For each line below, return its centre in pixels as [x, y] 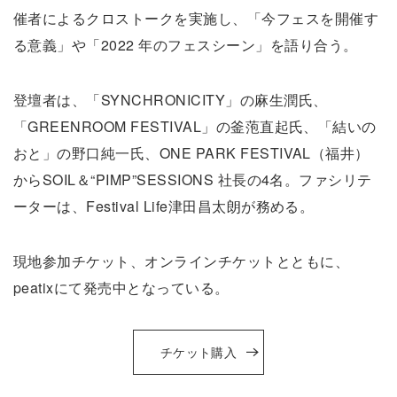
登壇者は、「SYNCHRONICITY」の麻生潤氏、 [171, 100]
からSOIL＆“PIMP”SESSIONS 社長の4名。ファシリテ [193, 179]
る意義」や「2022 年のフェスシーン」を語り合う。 [186, 45]
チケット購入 [198, 352]
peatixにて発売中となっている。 [121, 288]
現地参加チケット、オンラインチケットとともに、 [182, 261]
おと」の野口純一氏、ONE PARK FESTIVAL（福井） [191, 153]
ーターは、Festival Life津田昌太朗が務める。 [164, 206]
